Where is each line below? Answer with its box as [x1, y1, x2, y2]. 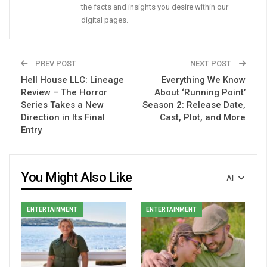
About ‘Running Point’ [154, 87, 246, 98]
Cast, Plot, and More [160, 112, 246, 123]
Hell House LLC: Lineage [21, 74, 124, 86]
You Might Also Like [21, 170, 132, 185]
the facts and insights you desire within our [81, 2, 228, 12]
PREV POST [33, 59, 76, 69]
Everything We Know [162, 74, 246, 86]
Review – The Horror [21, 87, 107, 98]
